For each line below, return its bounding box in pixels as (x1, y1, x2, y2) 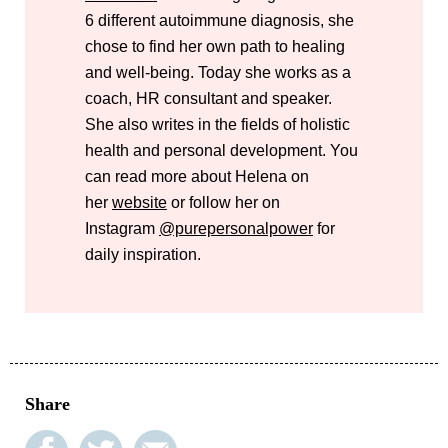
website (112, 193, 167, 211)
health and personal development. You (85, 141, 358, 159)
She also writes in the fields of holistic (85, 115, 350, 133)
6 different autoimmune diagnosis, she (85, 11, 354, 29)
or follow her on (167, 193, 284, 211)
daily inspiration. (85, 245, 201, 263)
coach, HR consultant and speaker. (85, 89, 332, 107)
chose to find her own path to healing (85, 37, 345, 55)
